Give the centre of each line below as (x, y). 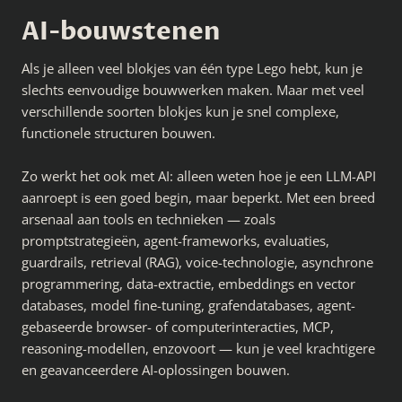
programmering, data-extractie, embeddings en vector (188, 284)
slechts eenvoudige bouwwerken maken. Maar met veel (193, 90)
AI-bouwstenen (121, 31)
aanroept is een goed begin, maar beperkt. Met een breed (198, 197)
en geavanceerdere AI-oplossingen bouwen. (156, 370)
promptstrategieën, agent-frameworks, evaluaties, (175, 240)
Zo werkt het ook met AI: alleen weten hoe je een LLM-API (199, 176)
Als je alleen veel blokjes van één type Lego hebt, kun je (192, 68)
